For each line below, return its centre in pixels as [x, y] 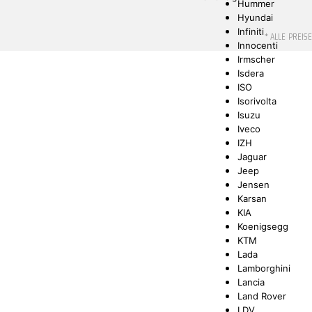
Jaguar [252, 157]
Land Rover [262, 296]
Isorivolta [257, 101]
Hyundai [256, 17]
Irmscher [257, 59]
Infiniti [251, 31]
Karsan [252, 198]
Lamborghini [264, 268]
